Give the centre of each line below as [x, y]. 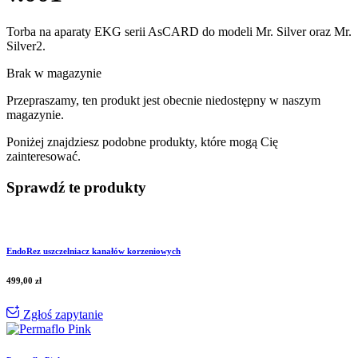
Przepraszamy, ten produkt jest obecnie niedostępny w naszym [163, 101]
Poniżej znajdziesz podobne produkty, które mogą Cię [142, 142]
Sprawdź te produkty [76, 187]
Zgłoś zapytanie [62, 314]
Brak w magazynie [54, 74]
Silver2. [26, 46]
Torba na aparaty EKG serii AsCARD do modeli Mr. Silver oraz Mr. [179, 32]
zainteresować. [44, 157]
